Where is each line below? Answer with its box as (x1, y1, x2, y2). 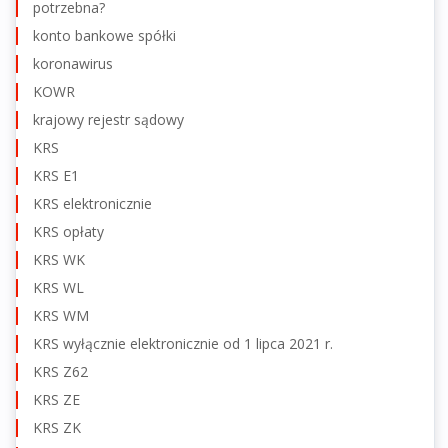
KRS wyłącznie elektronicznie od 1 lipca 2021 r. (33, 333, 333, 353)
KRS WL (33, 277, 84, 297)
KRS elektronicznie (33, 193, 152, 213)
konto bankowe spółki (33, 25, 176, 45)
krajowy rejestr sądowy (33, 109, 184, 129)
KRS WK (33, 249, 85, 269)
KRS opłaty (33, 221, 104, 241)
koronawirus (33, 53, 113, 73)
